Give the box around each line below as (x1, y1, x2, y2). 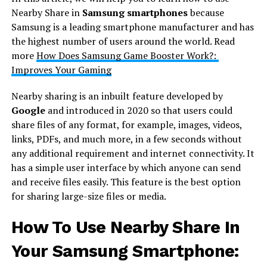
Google (11, 103, 45, 117)
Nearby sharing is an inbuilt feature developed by (11, 89, 223, 103)
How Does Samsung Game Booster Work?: (36, 48, 219, 62)
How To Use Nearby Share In (11, 216, 240, 237)
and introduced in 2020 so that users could (45, 103, 232, 117)
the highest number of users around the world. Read (11, 34, 235, 48)
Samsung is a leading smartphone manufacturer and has (11, 20, 254, 33)
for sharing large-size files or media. (11, 189, 168, 203)
